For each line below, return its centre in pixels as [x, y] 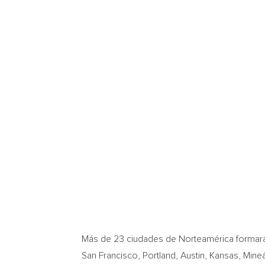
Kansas [224, 256]
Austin [193, 256]
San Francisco [110, 256]
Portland [159, 256]
